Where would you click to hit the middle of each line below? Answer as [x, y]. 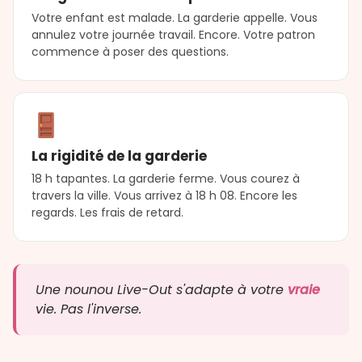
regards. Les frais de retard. [107, 213]
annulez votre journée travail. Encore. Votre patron [173, 34]
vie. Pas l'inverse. [88, 309]
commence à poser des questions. [130, 51]
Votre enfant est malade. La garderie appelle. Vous [175, 17]
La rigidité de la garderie [119, 156]
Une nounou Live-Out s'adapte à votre [162, 290]
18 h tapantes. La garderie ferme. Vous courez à [166, 179]
